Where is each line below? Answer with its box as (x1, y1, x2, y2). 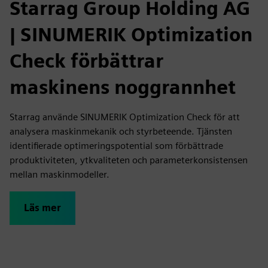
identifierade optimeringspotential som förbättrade (10, 140, 223, 151)
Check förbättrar (10, 49, 163, 72)
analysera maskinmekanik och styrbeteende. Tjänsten (10, 126, 232, 137)
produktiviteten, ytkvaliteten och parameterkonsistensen (10, 154, 248, 166)
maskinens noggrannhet (10, 75, 236, 99)
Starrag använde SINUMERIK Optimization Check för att (10, 111, 240, 123)
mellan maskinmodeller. (10, 169, 109, 180)
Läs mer (24, 202, 61, 214)
